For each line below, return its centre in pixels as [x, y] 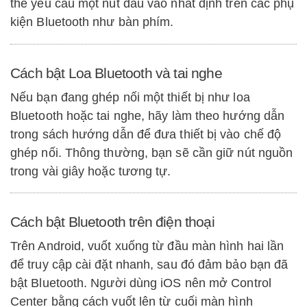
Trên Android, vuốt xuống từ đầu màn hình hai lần [147, 246]
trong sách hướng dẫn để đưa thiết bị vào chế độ [146, 134]
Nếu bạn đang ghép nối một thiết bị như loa [130, 97]
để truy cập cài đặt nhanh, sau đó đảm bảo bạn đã [149, 265]
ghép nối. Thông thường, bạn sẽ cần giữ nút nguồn [152, 152]
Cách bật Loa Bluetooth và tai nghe [116, 73]
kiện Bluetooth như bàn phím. [92, 22]
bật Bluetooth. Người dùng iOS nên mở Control [141, 283]
